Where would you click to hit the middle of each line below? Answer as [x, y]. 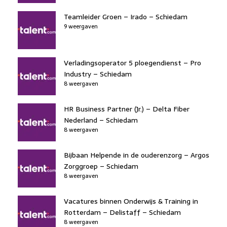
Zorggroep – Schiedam [101, 166]
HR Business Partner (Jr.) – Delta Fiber [127, 109]
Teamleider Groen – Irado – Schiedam [126, 16]
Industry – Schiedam [98, 74]
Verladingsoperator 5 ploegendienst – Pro [133, 63]
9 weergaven [81, 26]
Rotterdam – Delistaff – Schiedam [122, 212]
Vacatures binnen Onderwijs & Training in [131, 201]
